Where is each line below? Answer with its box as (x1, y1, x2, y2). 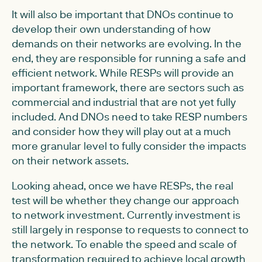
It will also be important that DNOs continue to (12, 6, 233, 21)
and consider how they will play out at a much (12, 123, 231, 138)
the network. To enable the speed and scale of (12, 236, 237, 251)
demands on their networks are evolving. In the (12, 36, 242, 50)
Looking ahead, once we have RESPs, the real (12, 178, 233, 192)
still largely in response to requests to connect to (12, 222, 249, 236)
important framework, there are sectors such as (12, 80, 244, 94)
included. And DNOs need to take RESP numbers (12, 109, 247, 123)
